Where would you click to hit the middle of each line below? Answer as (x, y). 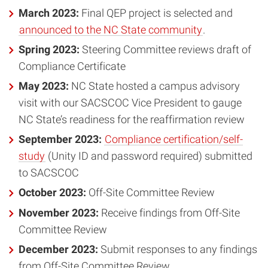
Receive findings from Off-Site (169, 212)
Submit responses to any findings (179, 249)
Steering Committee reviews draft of (165, 49)
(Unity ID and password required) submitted (149, 156)
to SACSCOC (49, 173)
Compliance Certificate (72, 66)
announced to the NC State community (111, 29)
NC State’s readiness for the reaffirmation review (132, 120)
